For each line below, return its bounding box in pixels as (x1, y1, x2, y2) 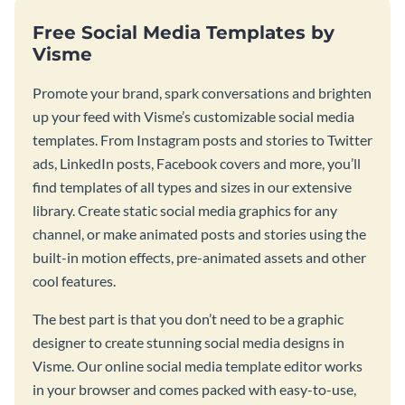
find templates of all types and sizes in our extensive (33, 177, 352, 195)
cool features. (33, 271, 116, 289)
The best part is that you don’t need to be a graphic (33, 309, 344, 327)
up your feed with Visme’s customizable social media (33, 107, 354, 125)
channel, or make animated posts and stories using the (33, 224, 366, 242)
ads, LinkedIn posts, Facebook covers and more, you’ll (33, 154, 361, 172)
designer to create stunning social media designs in (33, 333, 344, 351)
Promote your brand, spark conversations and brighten (33, 83, 372, 101)
